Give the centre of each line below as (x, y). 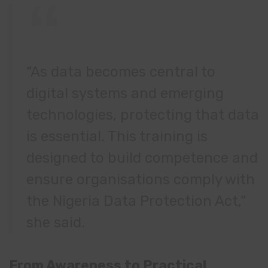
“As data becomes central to (121, 71)
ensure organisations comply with (141, 179)
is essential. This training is (117, 136)
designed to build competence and (142, 158)
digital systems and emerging (125, 93)
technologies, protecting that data (143, 115)
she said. (56, 222)
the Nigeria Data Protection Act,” (136, 201)
